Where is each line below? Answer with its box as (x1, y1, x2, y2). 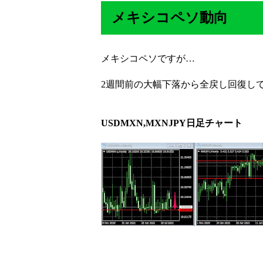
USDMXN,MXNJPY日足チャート (101, 118, 242, 129)
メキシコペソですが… (101, 53, 195, 64)
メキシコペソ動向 (112, 10, 228, 26)
